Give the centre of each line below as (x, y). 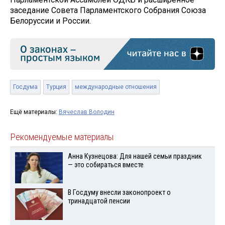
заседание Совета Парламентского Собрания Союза (108, 11)
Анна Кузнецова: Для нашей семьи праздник (135, 156)
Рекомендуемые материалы (62, 137)
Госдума (25, 87)
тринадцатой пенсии (99, 201)
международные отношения (116, 87)
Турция (56, 87)
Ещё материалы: (34, 112)
